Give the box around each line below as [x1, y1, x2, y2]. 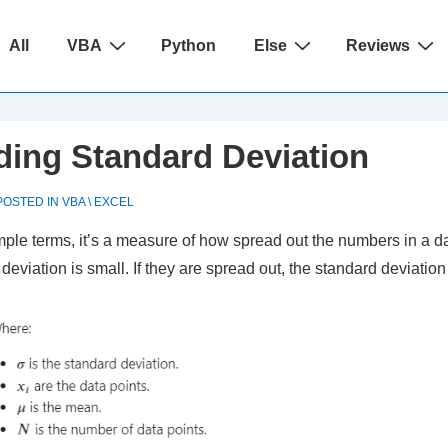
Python [161, 37, 217, 54]
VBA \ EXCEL [62, 195, 134, 209]
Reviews [346, 37, 411, 54]
